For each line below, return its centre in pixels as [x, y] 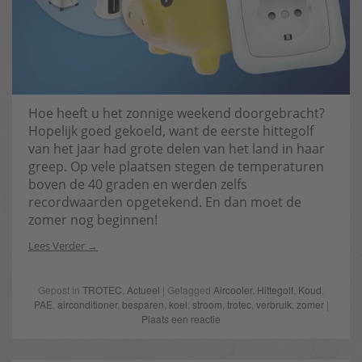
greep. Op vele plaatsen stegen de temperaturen [176, 166]
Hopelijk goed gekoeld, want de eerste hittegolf [171, 131]
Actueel [143, 290]
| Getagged [187, 290]
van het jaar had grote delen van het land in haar [177, 149]
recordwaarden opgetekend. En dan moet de [165, 202]
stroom [207, 304]
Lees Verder [57, 246]
